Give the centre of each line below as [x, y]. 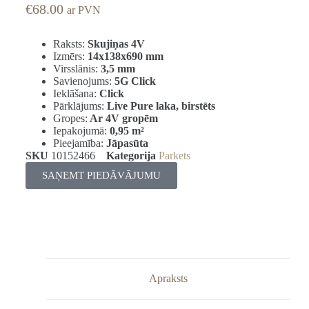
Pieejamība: [79, 143]
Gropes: [70, 118]
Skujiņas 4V [114, 43]
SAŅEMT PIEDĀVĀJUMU [101, 175]
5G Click [135, 81]
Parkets [174, 155]
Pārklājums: [80, 106]
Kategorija [131, 155]
